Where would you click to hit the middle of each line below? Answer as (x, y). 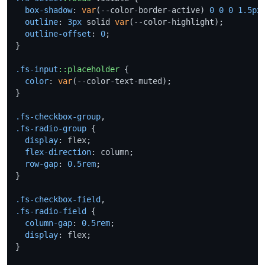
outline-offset (58, 33)
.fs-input (37, 69)
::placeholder (89, 69)
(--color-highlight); (176, 22)
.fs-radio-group (51, 128)
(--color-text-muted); (122, 81)
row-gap (41, 164)
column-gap (49, 223)
